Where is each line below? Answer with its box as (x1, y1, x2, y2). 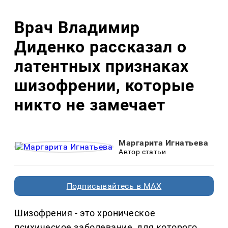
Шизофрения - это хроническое (14, 208, 156, 219)
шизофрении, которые (14, 75, 195, 95)
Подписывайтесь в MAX (66, 181, 162, 191)
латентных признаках (14, 56, 189, 76)
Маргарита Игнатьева (119, 138, 209, 148)
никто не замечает (14, 95, 166, 115)
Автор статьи (119, 148, 166, 156)
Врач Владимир (14, 17, 140, 37)
